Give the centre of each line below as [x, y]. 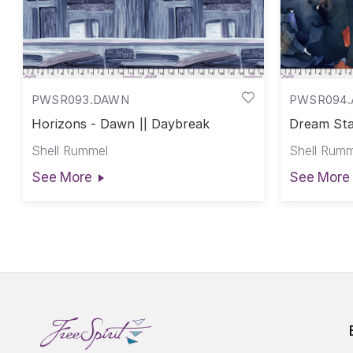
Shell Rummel [69, 150]
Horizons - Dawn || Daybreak [121, 124]
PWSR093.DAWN [80, 99]
